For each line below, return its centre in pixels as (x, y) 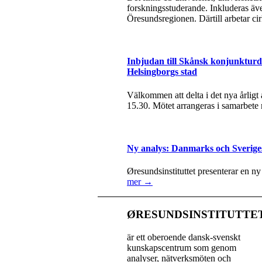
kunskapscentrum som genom (182, 247)
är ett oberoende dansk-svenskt (184, 237)
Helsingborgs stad (162, 72)
